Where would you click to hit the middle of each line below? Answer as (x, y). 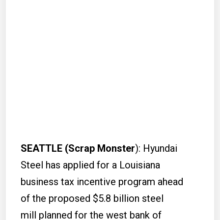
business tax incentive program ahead (102, 182)
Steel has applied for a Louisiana (90, 165)
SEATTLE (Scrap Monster (78, 148)
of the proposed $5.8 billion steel (92, 198)
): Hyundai (156, 148)
